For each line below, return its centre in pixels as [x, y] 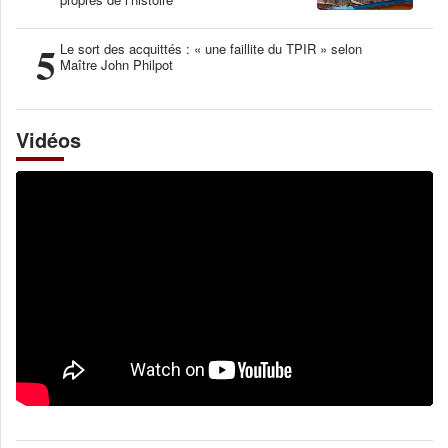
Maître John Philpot [116, 64]
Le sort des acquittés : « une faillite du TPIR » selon [211, 48]
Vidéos [48, 139]
